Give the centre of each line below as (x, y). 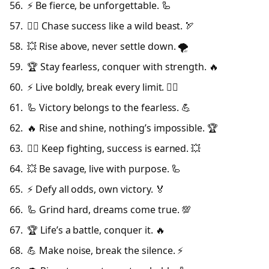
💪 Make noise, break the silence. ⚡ (105, 251)
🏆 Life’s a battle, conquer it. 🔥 (96, 230)
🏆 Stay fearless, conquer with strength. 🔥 (123, 66)
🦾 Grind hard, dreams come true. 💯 (109, 210)
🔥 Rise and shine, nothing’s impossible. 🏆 (123, 128)
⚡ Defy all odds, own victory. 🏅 (96, 189)
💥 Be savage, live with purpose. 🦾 (104, 169)
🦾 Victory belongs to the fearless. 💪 (109, 107)
